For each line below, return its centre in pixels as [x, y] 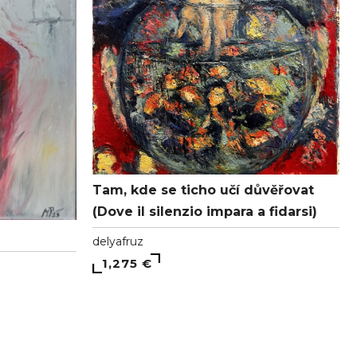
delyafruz [118, 241]
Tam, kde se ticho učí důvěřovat [203, 190]
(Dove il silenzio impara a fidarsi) [205, 211]
